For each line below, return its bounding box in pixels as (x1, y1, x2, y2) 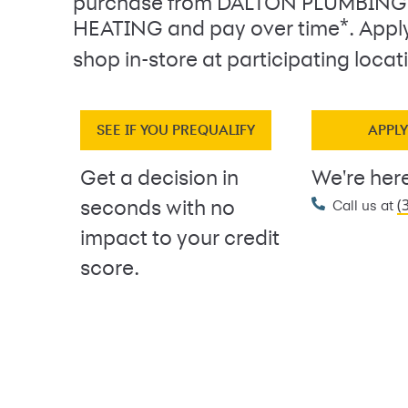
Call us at (332, 199, 397, 214)
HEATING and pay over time (73, 19, 340, 41)
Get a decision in (80, 168, 239, 190)
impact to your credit (80, 229, 280, 250)
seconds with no (80, 199, 235, 220)
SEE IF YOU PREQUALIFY (97, 123, 255, 138)
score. (80, 259, 139, 280)
